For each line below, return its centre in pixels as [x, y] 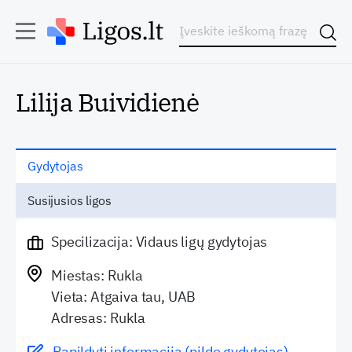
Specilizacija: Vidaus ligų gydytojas [159, 242]
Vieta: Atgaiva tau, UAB [124, 297]
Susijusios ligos [70, 200]
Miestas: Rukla [97, 275]
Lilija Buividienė [108, 102]
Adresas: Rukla [98, 318]
